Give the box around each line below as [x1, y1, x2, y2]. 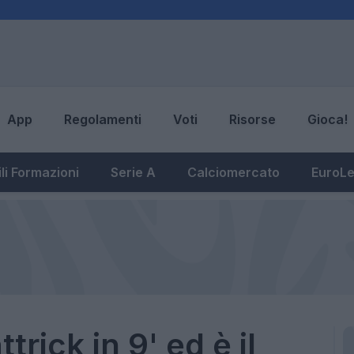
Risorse [229, 111, 276, 128]
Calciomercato [187, 164, 280, 180]
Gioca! [307, 111, 348, 128]
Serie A [111, 164, 156, 180]
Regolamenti [64, 111, 141, 128]
